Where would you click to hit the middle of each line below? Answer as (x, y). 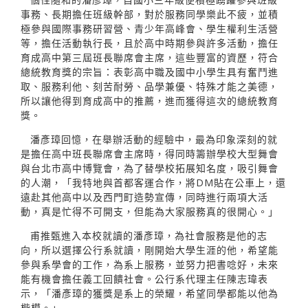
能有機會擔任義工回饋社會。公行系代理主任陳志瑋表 (144, 278)
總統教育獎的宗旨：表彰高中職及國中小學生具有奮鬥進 (150, 71)
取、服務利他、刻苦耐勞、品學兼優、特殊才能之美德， (150, 86)
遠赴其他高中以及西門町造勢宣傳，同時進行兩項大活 (144, 197)
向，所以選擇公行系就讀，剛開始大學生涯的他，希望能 (150, 250)
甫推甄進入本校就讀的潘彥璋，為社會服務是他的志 (149, 235)
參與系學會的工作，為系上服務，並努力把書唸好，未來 (150, 264)
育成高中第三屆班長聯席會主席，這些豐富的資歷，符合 (150, 57)
